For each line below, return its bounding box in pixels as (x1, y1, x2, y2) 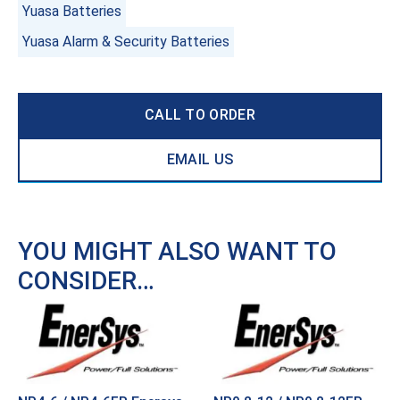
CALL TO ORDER (144, 105, 256, 123)
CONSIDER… (18, 265, 154, 296)
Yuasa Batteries (22, 2, 121, 20)
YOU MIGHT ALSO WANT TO (18, 236, 337, 266)
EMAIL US (166, 150, 234, 168)
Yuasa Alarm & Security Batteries (22, 32, 229, 50)
